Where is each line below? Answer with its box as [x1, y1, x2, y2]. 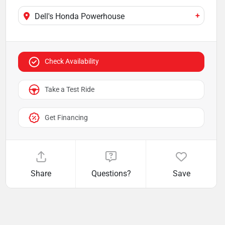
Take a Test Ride [44, 85, 94, 94]
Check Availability [44, 57, 99, 66]
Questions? [91, 169, 131, 179]
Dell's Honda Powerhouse [34, 12, 125, 21]
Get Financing [44, 113, 88, 122]
